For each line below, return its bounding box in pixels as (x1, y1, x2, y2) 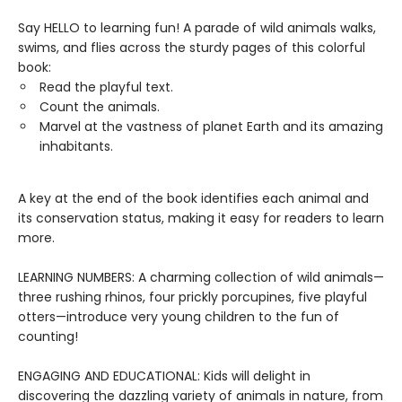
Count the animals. (39, 98, 160, 116)
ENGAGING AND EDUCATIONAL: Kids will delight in (18, 367, 310, 385)
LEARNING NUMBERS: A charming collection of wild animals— (18, 268, 384, 286)
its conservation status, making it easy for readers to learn (18, 209, 384, 227)
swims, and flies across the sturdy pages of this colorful (18, 39, 365, 57)
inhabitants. (39, 137, 113, 155)
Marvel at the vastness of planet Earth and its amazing (39, 118, 383, 135)
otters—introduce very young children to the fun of (18, 308, 339, 326)
